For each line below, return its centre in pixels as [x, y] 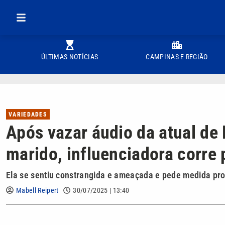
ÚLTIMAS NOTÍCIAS [70, 57]
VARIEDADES [28, 115]
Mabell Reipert [37, 190]
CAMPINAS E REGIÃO [177, 57]
